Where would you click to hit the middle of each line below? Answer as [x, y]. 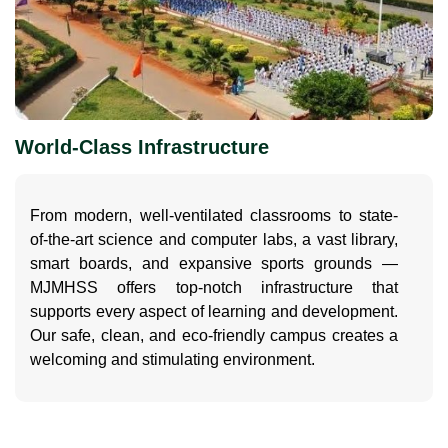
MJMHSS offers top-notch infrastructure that [214, 288]
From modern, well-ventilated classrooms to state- [214, 216]
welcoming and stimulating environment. [172, 360]
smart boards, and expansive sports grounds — [214, 264]
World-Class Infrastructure [142, 147]
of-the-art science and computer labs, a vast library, [214, 240]
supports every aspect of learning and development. [214, 312]
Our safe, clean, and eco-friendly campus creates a [214, 336]
